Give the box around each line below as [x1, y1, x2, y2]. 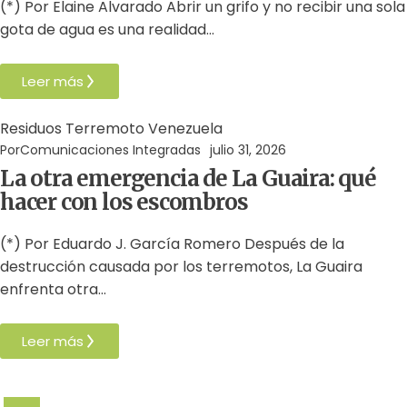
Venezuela [148, 118, 223, 139]
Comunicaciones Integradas [20, 141, 201, 159]
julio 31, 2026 [209, 141, 286, 159]
